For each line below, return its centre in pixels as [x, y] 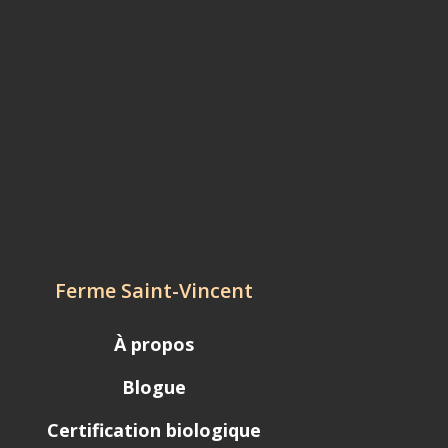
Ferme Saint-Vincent [154, 291]
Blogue [154, 387]
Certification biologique [154, 430]
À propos [154, 344]
